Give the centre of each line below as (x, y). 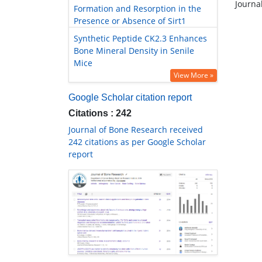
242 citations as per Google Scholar (137, 142)
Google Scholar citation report (130, 98)
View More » (194, 75)
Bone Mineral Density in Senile (134, 51)
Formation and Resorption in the (137, 9)
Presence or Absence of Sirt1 (130, 21)
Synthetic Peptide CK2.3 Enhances (140, 39)
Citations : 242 (100, 113)
